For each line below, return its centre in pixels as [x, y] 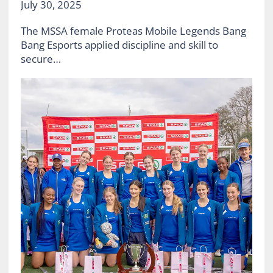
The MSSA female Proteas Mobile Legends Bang [133, 30]
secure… [41, 58]
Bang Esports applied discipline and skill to [119, 44]
